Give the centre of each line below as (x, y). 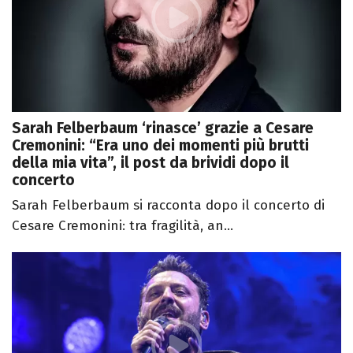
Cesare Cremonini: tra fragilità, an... (123, 226)
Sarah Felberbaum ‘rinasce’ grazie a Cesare (163, 128)
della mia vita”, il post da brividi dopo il (150, 163)
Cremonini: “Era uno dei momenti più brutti (160, 146)
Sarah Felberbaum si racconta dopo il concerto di (168, 206)
